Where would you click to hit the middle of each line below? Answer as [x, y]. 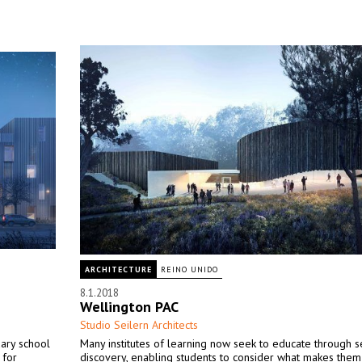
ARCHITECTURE [118, 269]
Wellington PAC [129, 307]
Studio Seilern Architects [139, 325]
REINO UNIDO [189, 269]
